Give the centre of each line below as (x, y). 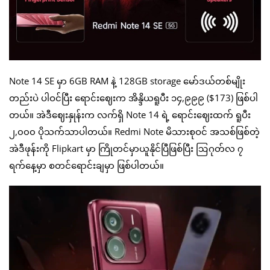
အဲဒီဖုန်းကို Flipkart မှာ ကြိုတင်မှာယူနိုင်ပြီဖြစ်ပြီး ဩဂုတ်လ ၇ (126, 148)
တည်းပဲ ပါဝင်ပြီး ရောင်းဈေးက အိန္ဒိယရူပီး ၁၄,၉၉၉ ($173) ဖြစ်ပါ (133, 97)
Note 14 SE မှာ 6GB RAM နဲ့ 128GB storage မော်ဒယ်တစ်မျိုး (127, 80)
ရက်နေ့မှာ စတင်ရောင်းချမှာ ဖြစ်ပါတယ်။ (86, 165)
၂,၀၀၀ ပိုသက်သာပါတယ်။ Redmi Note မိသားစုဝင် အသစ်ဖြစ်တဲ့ (134, 131)
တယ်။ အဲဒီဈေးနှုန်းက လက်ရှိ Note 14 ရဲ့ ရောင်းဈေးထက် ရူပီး (130, 114)
